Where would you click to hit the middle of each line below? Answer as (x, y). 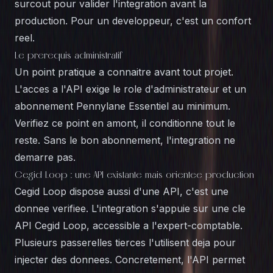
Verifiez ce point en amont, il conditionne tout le (125, 123)
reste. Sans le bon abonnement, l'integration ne (125, 140)
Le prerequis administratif (69, 55)
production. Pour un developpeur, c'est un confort (133, 21)
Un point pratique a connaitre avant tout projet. (124, 72)
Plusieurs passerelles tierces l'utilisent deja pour (125, 243)
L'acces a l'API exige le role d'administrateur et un (130, 89)
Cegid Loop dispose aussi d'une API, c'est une (122, 191)
